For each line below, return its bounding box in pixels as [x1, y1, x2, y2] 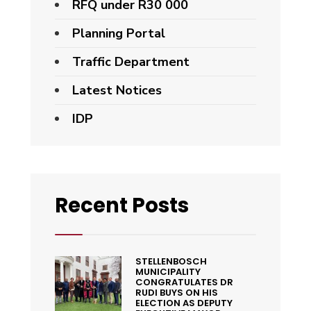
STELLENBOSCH [135, 254, 207, 268]
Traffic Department [72, 53, 190, 70]
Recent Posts [55, 190, 189, 219]
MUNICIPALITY [135, 264, 201, 278]
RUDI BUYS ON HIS [135, 285, 218, 299]
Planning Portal [72, 24, 165, 42]
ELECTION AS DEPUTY [135, 296, 233, 310]
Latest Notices [72, 81, 162, 99]
